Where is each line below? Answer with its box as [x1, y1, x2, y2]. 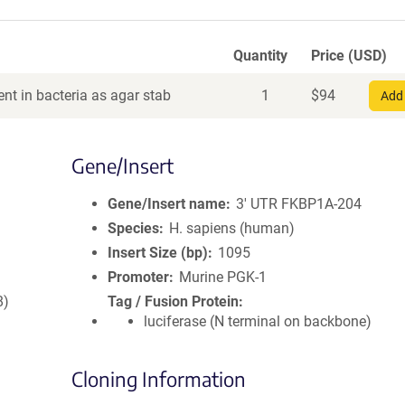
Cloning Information [71, 366, 246, 391]
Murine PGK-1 [179, 268, 268, 286]
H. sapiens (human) [169, 220, 296, 237]
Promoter [108, 268, 169, 286]
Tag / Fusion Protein [108, 293, 239, 310]
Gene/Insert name [108, 195, 226, 212]
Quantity [233, 47, 287, 64]
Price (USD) [311, 47, 387, 64]
